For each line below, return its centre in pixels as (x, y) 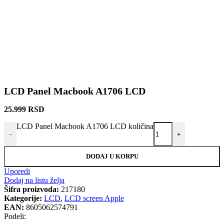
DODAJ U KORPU (112, 156)
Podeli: (15, 216)
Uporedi (17, 171)
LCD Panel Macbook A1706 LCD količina (85, 126)
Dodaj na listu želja (34, 180)
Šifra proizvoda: (32, 189)
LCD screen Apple (94, 198)
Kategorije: (23, 198)
